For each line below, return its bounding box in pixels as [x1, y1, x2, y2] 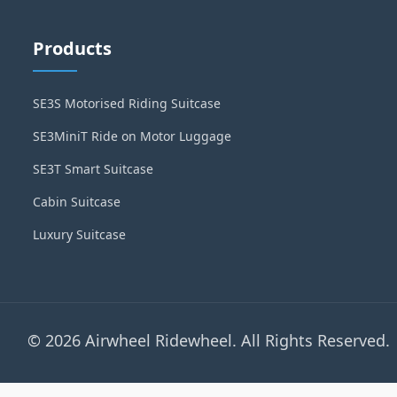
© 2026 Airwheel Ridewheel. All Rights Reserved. [27, 330, 390, 351]
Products [33, 36, 113, 60]
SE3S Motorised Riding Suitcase [33, 95, 222, 112]
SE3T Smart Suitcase [33, 160, 154, 177]
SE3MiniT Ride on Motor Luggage [33, 128, 232, 144]
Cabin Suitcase [33, 193, 121, 210]
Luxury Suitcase [33, 226, 127, 243]
